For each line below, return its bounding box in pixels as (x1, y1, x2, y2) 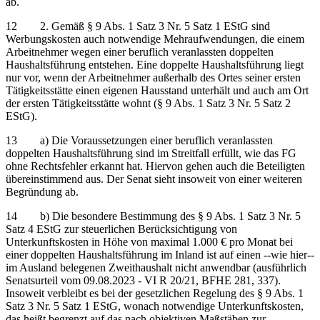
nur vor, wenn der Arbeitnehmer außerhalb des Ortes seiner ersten (6, 71, 301, 84)
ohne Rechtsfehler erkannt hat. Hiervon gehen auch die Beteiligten (6, 159, 305, 172)
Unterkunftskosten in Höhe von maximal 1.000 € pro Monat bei (6, 235, 293, 248)
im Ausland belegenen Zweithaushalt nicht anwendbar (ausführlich (6, 261, 306, 274)
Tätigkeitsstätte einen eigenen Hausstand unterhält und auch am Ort (6, 84, 309, 96)
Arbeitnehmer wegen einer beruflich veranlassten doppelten (6, 45, 274, 58)
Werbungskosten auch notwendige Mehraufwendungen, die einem (6, 32, 304, 45)
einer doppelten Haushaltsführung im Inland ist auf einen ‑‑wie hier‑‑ (6, 248, 314, 261)
